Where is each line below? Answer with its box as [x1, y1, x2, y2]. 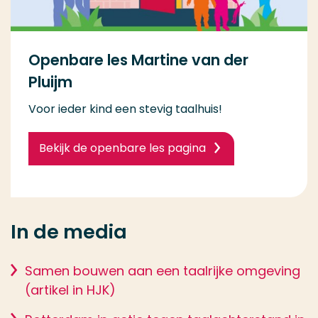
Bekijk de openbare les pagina [39, 140, 206, 157]
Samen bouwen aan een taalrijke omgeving [25, 262, 300, 280]
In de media [11, 219, 127, 246]
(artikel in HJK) [25, 281, 116, 300]
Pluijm [28, 72, 72, 93]
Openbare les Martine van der [28, 50, 248, 71]
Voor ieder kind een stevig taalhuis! [28, 101, 222, 118]
